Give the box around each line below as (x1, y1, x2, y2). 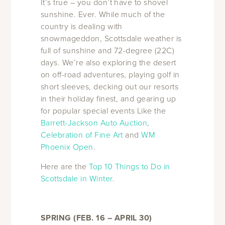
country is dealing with (40, 21, 123, 32)
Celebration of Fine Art (40, 129, 123, 141)
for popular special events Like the (40, 105, 166, 117)
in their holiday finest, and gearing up (40, 93, 176, 104)
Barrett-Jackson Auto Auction (40, 117, 148, 129)
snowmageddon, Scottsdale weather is (40, 33, 182, 44)
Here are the (40, 161, 89, 172)
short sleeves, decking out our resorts (40, 81, 179, 92)
